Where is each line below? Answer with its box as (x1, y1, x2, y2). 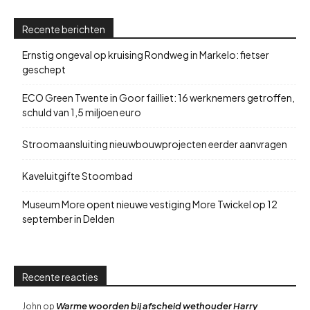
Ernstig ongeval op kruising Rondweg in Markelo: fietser (22, 48, 269, 61)
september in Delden (22, 212, 115, 225)
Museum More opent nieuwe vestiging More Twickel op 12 (22, 197, 277, 210)
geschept (22, 62, 66, 75)
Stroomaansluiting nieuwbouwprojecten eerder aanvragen (22, 137, 287, 150)
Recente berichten (22, 22, 105, 35)
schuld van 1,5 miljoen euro (22, 105, 141, 118)
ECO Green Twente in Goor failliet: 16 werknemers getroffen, (22, 91, 295, 104)
